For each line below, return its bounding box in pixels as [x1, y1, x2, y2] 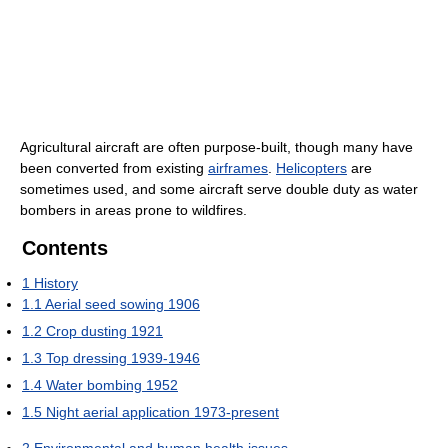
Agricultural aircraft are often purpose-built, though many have [20, 139, 413, 156]
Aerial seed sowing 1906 [45, 296, 200, 313]
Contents [22, 237, 108, 260]
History [34, 275, 78, 292]
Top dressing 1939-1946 [46, 350, 200, 367]
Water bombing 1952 [46, 377, 178, 394]
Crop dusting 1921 [46, 323, 163, 340]
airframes [208, 160, 268, 177]
